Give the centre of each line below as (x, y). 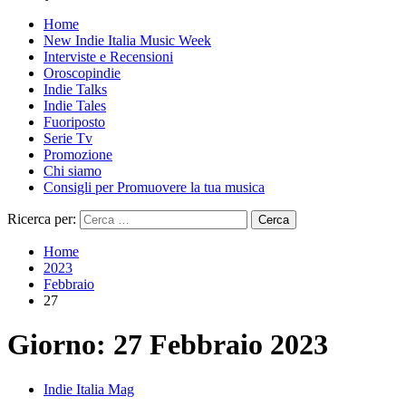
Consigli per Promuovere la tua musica (154, 187)
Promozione (78, 155)
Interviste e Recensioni (108, 57)
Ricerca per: (42, 219)
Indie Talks (75, 89)
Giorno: (60, 345)
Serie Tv (68, 138)
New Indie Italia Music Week (127, 40)
